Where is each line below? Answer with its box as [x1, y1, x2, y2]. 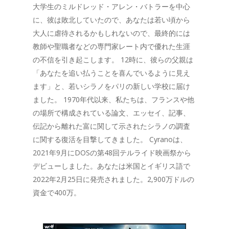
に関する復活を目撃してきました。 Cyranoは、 [33, 134, 187, 144]
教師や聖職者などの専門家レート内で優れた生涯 [33, 41, 190, 51]
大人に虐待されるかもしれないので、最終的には [33, 28, 190, 38]
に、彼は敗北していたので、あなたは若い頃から [33, 15, 190, 25]
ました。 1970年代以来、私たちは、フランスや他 [33, 95, 194, 104]
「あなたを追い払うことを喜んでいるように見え [33, 68, 190, 78]
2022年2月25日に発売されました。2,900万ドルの [33, 174, 194, 184]
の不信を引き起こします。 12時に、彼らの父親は [33, 55, 193, 64]
